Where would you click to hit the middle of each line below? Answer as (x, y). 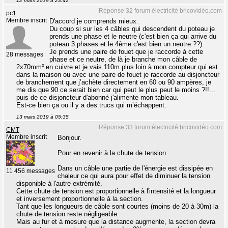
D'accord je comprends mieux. (94, 21)
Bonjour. (69, 138)
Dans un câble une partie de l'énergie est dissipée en (135, 168)
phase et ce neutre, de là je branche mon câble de (123, 60)
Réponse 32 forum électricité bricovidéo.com (160, 11)
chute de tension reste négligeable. (68, 214)
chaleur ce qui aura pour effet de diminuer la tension (134, 176)
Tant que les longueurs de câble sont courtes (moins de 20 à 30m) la (117, 207)
